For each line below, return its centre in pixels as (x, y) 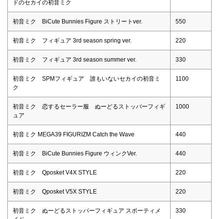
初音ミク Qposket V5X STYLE (55, 192)
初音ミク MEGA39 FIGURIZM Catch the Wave (74, 135)
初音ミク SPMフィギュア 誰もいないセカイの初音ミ (87, 79)
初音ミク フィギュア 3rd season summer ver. (75, 60)
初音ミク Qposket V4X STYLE (55, 173)
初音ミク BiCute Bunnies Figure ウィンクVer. (75, 154)
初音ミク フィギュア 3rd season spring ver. (72, 41)
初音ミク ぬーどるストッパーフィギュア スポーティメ (87, 211)
